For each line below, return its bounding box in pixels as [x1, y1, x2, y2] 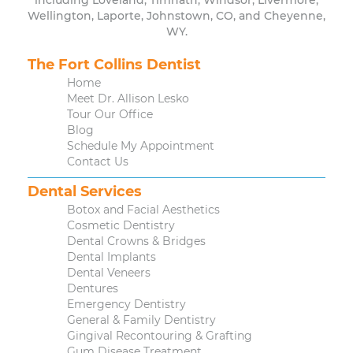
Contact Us [67, 154, 128, 169]
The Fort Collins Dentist [28, 56, 201, 74]
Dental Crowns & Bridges [67, 234, 206, 249]
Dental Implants [67, 250, 156, 265]
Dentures [67, 281, 118, 296]
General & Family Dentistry [67, 313, 216, 328]
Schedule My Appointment [67, 139, 214, 154]
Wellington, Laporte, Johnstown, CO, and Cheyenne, [28, 9, 325, 24]
